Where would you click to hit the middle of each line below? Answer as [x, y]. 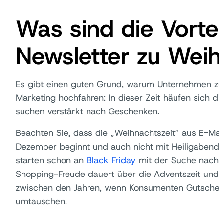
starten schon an [51, 160]
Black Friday [111, 160]
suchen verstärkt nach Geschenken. [88, 111]
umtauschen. [41, 201]
